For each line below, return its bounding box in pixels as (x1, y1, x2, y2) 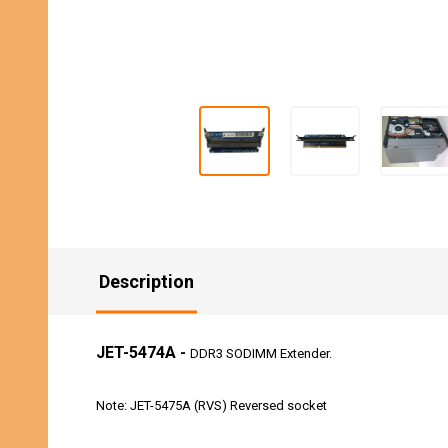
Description (99, 271, 194, 293)
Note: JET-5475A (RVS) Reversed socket (96, 398, 327, 414)
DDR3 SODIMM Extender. (190, 346, 332, 362)
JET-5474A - (96, 343, 186, 363)
